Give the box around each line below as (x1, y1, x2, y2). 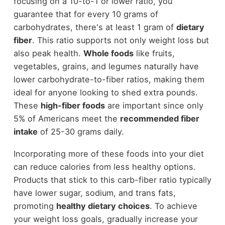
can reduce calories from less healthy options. (13, 162, 196, 172)
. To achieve (149, 201, 197, 211)
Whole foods (83, 48, 134, 58)
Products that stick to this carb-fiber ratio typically (13, 175, 211, 185)
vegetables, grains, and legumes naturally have (13, 61, 199, 71)
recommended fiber (120, 113, 199, 124)
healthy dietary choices (56, 201, 150, 211)
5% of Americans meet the (13, 113, 120, 124)
